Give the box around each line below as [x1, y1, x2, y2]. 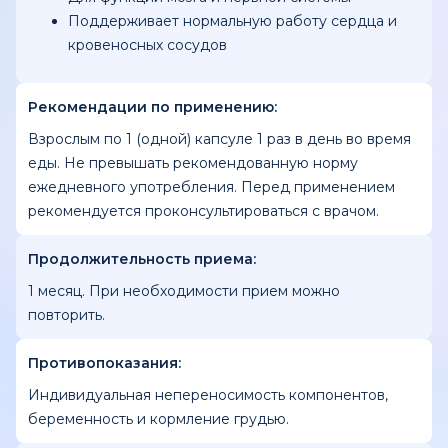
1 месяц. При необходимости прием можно [28, 282, 340, 300]
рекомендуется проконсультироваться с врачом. [28, 202, 379, 220]
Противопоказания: [28, 354, 181, 372]
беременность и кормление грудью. [28, 410, 289, 428]
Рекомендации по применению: [28, 98, 277, 116]
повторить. [28, 306, 105, 324]
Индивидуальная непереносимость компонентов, [28, 386, 388, 404]
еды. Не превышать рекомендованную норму [28, 154, 358, 172]
